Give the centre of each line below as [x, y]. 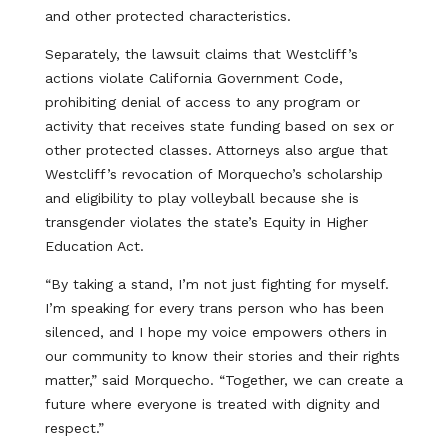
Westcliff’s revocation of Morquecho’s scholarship [213, 174]
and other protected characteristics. [167, 16]
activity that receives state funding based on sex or [219, 126]
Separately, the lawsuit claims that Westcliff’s [201, 54]
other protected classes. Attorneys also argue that [216, 150]
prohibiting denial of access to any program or [202, 102]
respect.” [74, 428]
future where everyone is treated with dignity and [212, 404]
